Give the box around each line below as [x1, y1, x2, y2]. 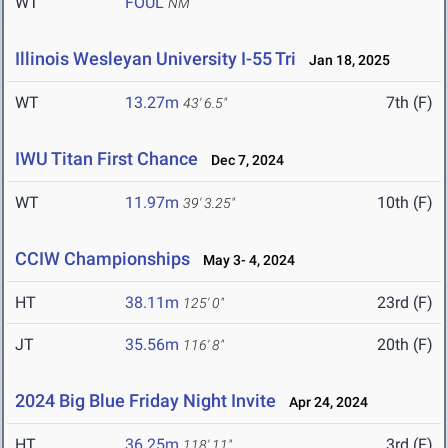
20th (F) [377, 335, 433, 355]
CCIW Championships [15, 248, 190, 270]
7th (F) [386, 93, 433, 113]
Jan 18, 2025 [300, 52, 390, 69]
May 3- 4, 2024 [194, 252, 295, 269]
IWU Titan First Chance [15, 148, 198, 170]
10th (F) [377, 193, 433, 213]
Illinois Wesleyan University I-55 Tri [15, 48, 296, 70]
